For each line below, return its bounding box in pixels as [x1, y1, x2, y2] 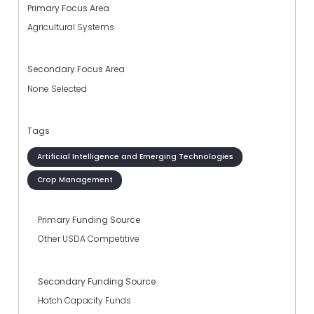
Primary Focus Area [27, 2, 109, 15]
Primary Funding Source [38, 214, 140, 226]
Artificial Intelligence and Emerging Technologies [36, 151, 233, 162]
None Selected [27, 82, 87, 95]
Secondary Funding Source [38, 275, 156, 287]
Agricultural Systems [27, 21, 114, 34]
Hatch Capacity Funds [38, 294, 131, 306]
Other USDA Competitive [38, 233, 139, 245]
